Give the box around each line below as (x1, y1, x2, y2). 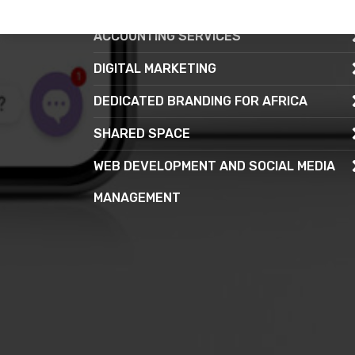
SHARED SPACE (94, 125, 190, 141)
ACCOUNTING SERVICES (94, 28, 241, 44)
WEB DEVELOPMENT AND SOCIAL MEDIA (94, 158, 335, 174)
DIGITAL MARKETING (94, 60, 216, 76)
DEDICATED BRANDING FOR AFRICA (94, 93, 307, 109)
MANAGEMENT (94, 189, 181, 205)
